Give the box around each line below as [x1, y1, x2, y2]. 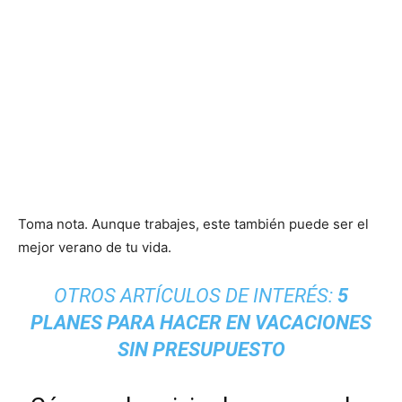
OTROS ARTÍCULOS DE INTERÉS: [54, 284, 337, 307]
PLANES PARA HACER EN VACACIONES [31, 310, 371, 334]
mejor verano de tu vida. [18, 238, 171, 256]
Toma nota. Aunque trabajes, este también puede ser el [18, 214, 369, 232]
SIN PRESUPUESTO [117, 337, 285, 361]
